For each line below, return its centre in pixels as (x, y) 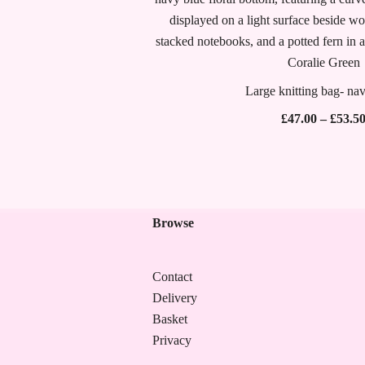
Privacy (172, 340)
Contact (172, 277)
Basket (170, 319)
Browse (173, 223)
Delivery (175, 298)
